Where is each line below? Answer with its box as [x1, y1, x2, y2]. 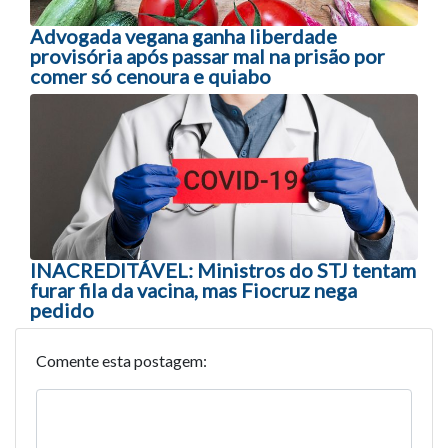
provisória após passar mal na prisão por [30, 43, 385, 68]
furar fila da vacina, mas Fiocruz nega [30, 278, 357, 302]
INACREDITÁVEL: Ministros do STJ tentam [30, 258, 416, 282]
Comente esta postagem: [36, 351, 207, 370]
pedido [30, 298, 94, 322]
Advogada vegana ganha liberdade [30, 23, 337, 48]
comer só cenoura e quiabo [30, 63, 271, 88]
